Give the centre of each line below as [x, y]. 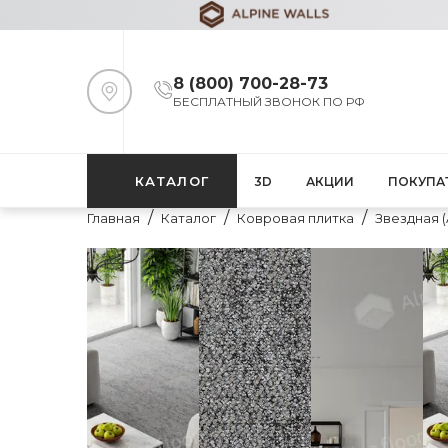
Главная [113, 218]
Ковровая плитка [295, 218]
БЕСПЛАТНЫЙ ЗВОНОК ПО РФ [269, 101]
